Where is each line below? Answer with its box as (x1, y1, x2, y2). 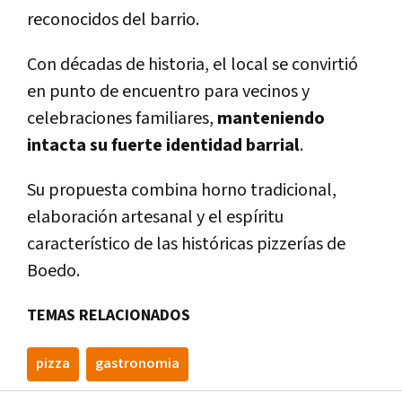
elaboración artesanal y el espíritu (27, 205, 284, 230)
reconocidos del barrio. (27, 8, 199, 32)
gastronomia (95, 354, 179, 374)
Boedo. (27, 259, 80, 284)
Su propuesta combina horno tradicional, (27, 179, 336, 203)
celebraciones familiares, (27, 107, 217, 131)
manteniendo (217, 107, 325, 131)
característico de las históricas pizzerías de (27, 232, 345, 257)
